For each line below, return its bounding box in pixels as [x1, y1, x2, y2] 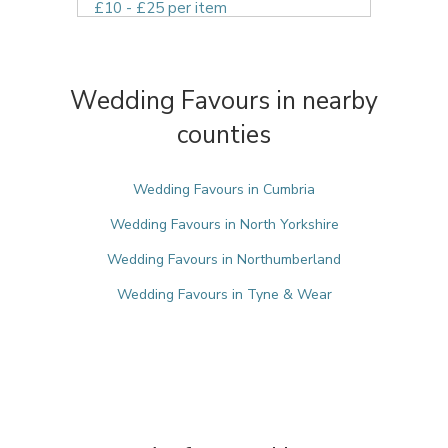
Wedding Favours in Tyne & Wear [116, 285, 332, 304]
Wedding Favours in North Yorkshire [109, 215, 339, 234]
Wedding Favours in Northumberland [107, 250, 341, 269]
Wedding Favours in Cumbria [133, 180, 315, 199]
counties [177, 118, 271, 152]
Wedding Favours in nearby [70, 84, 378, 118]
